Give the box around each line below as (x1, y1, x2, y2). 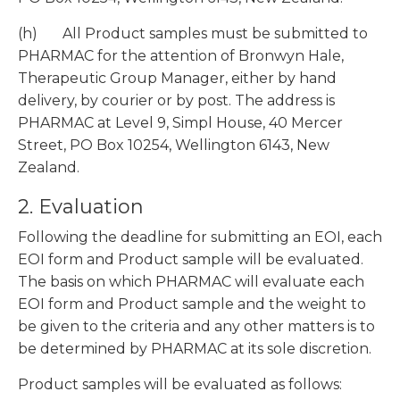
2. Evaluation (18, 195, 144, 220)
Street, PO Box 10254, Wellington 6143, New (18, 137, 329, 154)
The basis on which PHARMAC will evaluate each (18, 273, 364, 291)
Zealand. (18, 159, 79, 177)
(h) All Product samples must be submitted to (18, 25, 368, 43)
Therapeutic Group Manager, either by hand (18, 70, 337, 87)
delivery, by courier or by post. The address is (18, 92, 335, 110)
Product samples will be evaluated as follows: (18, 376, 342, 394)
